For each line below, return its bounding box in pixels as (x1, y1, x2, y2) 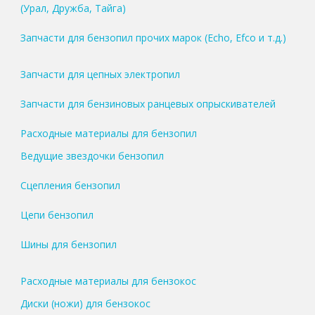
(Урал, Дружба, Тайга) (20, 1, 126, 15)
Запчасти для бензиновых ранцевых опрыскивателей (20, 97, 276, 111)
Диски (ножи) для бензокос (20, 297, 150, 311)
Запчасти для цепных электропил (20, 67, 180, 82)
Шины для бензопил (20, 238, 117, 252)
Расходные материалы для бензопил (20, 127, 197, 141)
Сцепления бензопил (20, 179, 120, 193)
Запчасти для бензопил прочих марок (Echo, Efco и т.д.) (20, 31, 286, 45)
